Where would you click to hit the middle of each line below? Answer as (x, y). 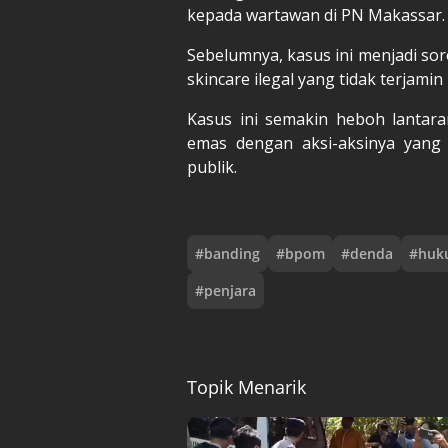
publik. (212, 166)
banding (232, 253)
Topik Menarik (246, 386)
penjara (230, 290)
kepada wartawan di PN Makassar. (316, 14)
